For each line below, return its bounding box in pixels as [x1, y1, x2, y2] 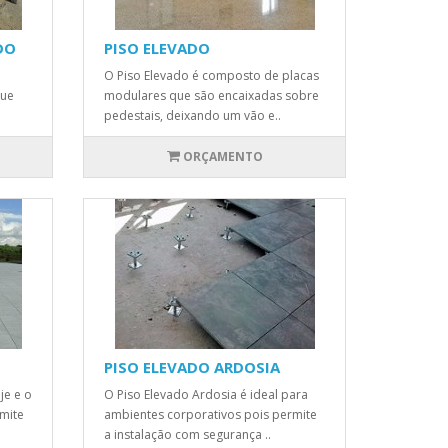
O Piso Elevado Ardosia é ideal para [104, 386, 309, 403]
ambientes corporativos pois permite [104, 406, 318, 423]
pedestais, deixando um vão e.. [104, 107, 282, 124]
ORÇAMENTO [182, 148, 263, 165]
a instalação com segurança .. [104, 426, 272, 443]
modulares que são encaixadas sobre [104, 87, 320, 104]
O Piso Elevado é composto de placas [104, 67, 320, 84]
